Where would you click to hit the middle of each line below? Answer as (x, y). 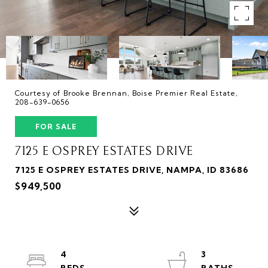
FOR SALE (56, 127)
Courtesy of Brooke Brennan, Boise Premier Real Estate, (127, 93)
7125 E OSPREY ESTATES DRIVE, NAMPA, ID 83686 (132, 170)
